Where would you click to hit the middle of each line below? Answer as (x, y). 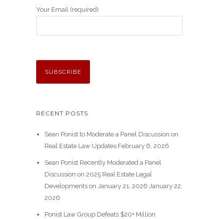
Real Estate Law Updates (80, 146)
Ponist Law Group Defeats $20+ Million (100, 214)
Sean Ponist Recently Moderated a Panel (103, 162)
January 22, (165, 186)
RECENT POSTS (62, 113)
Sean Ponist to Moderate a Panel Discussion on (111, 134)
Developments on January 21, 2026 (96, 186)
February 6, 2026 (143, 146)
